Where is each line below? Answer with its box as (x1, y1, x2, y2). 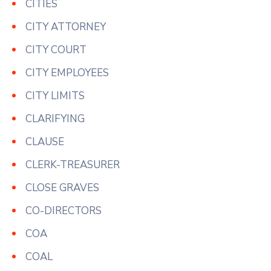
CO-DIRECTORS (25, 203, 102, 218)
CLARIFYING (25, 111, 85, 126)
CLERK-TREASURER (25, 157, 120, 172)
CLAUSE (25, 134, 64, 149)
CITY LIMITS (25, 88, 85, 103)
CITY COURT (25, 42, 87, 57)
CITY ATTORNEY (25, 19, 106, 34)
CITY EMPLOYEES (25, 65, 109, 80)
